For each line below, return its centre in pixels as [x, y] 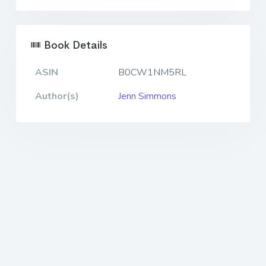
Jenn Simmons [147, 96]
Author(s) [57, 96]
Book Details [74, 45]
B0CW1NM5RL [152, 73]
